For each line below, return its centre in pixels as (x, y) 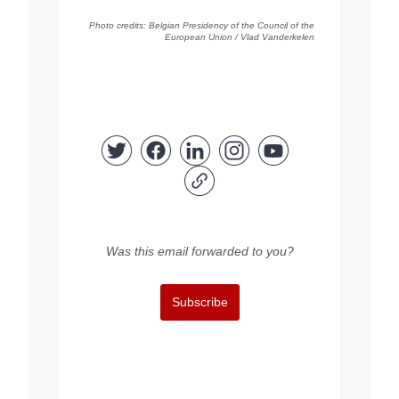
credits (130, 26)
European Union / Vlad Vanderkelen (240, 37)
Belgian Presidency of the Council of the (232, 26)
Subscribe (199, 302)
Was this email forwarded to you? (199, 252)
